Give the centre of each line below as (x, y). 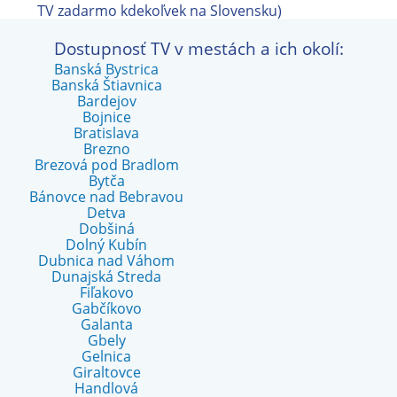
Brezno (106, 149)
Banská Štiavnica (106, 85)
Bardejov (106, 101)
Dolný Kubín (106, 245)
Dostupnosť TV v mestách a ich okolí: (198, 48)
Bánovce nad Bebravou (106, 197)
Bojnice (106, 117)
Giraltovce (106, 372)
